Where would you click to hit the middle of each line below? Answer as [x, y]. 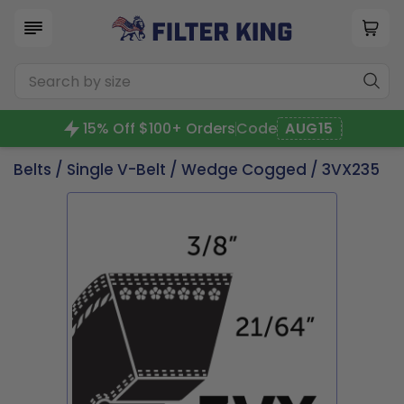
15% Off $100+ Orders [160, 129]
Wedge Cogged [244, 170]
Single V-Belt [116, 170]
